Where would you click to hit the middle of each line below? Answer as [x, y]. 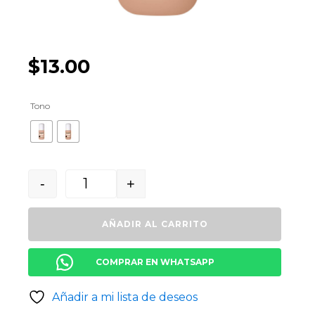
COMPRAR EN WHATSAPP [155, 262]
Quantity [104, 196]
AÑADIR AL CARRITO [155, 224]
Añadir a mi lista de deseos [125, 297]
